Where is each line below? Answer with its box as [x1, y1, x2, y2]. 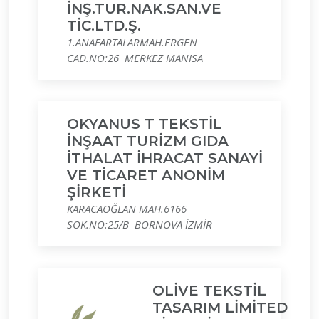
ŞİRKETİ [67, 184, 126, 201]
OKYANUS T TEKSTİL [67, 115, 222, 132]
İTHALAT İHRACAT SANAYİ [67, 150, 263, 167]
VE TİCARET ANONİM [67, 167, 225, 184]
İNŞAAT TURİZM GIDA [67, 132, 229, 150]
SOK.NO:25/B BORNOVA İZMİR [67, 217, 212, 231]
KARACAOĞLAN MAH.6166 [67, 202, 187, 216]
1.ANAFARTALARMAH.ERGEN [67, 35, 197, 49]
